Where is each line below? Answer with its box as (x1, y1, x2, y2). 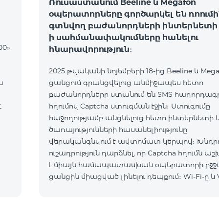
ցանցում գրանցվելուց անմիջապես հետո (49, 78, 203, 87)
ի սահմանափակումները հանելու (49, 33, 198, 42)
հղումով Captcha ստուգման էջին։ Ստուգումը (49, 102, 210, 110)
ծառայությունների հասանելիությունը (49, 125, 187, 134)
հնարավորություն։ (49, 44, 132, 54)
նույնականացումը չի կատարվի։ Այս (49, 196, 185, 204)
